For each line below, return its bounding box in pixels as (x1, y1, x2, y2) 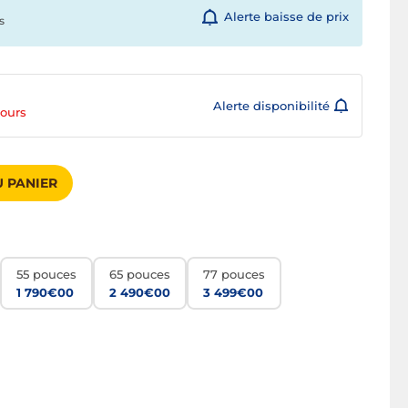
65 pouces (109, 267, 170, 282)
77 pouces (203, 267, 265, 282)
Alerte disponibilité (213, 98, 330, 114)
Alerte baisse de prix (224, 9, 349, 24)
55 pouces (16, 267, 76, 282)
